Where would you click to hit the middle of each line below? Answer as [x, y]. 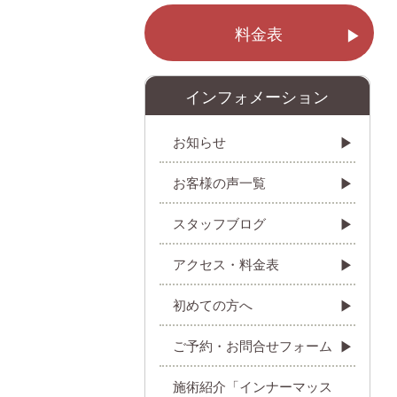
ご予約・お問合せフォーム [253, 345]
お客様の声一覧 [219, 182]
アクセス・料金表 [226, 264]
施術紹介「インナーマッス [253, 386]
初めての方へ [213, 304]
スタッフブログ [219, 223]
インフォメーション [257, 96]
